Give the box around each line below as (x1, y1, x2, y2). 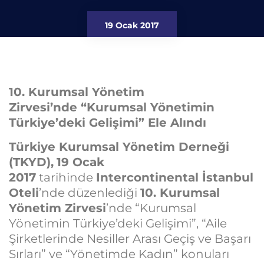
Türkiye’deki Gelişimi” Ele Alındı (9, 115, 206, 130)
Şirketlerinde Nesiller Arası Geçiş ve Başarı (9, 231, 251, 246)
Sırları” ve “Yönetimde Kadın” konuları (9, 246, 229, 261)
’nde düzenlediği (39, 185, 140, 200)
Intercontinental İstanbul (96, 170, 253, 184)
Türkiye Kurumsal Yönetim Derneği (9, 139, 229, 154)
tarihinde (36, 170, 96, 184)
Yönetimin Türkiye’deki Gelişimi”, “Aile (9, 216, 227, 230)
